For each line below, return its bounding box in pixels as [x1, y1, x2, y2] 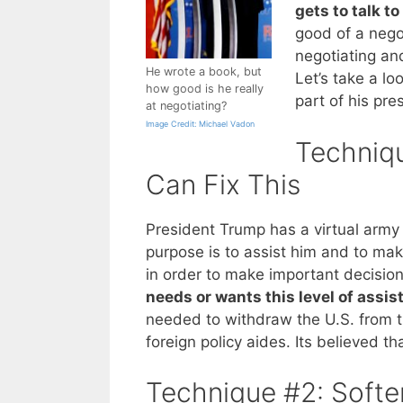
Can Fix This [146, 167, 300, 201]
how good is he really [146, 82, 264, 96]
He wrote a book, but [146, 65, 262, 79]
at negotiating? [146, 99, 227, 113]
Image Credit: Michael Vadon [146, 119, 255, 130]
